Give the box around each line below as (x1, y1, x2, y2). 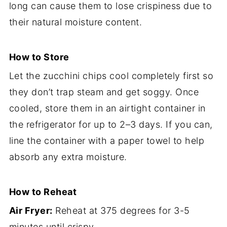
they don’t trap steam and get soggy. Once (9, 86, 199, 97)
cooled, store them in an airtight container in (9, 102, 206, 113)
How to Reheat (9, 186, 77, 197)
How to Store (9, 51, 69, 62)
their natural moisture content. (9, 16, 142, 27)
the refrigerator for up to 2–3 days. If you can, (9, 119, 213, 130)
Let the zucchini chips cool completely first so (9, 70, 214, 81)
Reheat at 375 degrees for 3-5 (52, 205, 190, 216)
